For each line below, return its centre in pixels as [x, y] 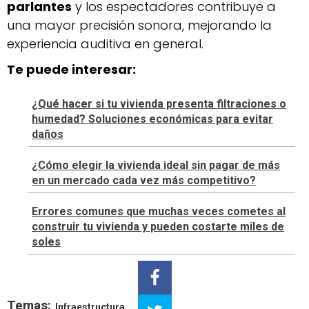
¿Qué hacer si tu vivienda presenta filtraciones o [159, 103]
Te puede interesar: [71, 69]
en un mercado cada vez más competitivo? [144, 180]
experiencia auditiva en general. [105, 43]
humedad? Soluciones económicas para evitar [152, 119]
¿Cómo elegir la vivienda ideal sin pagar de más [156, 165]
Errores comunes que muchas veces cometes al [159, 211]
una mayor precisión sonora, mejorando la [139, 25]
